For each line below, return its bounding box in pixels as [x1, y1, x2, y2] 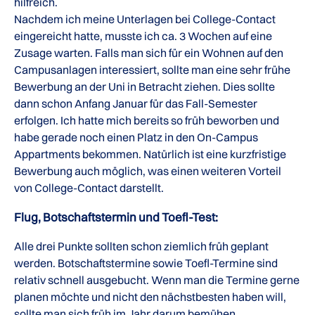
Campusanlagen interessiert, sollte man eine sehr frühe [14, 63, 290, 77]
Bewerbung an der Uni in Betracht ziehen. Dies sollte [14, 79, 275, 94]
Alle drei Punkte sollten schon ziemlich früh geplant [14, 239, 269, 253]
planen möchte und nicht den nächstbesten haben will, [14, 290, 286, 304]
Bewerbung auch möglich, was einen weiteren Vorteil [14, 164, 281, 178]
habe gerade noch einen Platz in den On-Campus [14, 130, 258, 144]
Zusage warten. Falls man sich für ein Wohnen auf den [14, 46, 283, 60]
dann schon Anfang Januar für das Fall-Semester [14, 96, 257, 110]
